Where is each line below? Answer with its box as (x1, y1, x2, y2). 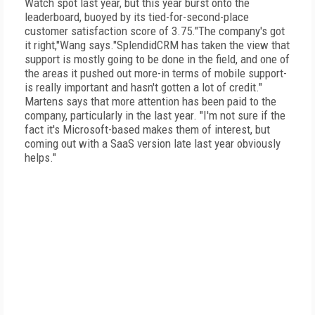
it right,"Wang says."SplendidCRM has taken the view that (25, 38, 290, 52)
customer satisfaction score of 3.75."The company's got (25, 24, 285, 38)
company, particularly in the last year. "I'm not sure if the (25, 108, 285, 122)
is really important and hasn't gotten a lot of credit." (25, 80, 262, 94)
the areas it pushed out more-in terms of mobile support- (25, 66, 287, 80)
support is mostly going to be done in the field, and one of (25, 52, 290, 66)
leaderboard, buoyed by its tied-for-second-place (25, 10, 249, 24)
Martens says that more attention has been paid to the (25, 94, 276, 108)
